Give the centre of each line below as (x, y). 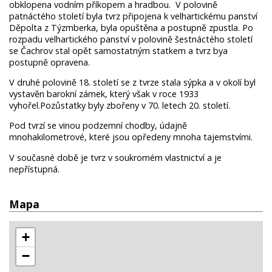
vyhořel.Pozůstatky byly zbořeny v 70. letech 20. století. (120, 105)
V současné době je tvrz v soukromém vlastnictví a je (115, 157)
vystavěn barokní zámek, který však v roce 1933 (104, 93)
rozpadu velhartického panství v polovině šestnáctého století (131, 39)
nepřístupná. (34, 169)
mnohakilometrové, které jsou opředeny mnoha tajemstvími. (131, 137)
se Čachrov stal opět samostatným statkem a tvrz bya (118, 50)
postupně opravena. (49, 62)
